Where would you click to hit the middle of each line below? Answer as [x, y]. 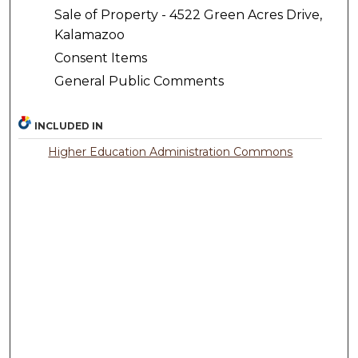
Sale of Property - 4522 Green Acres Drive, [188, 15]
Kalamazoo [89, 35]
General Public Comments [139, 82]
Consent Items [100, 58]
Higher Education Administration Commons [171, 151]
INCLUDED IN [69, 125]
